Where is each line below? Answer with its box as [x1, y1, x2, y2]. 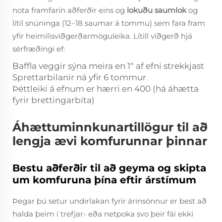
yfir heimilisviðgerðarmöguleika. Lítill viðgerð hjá [12, 31, 192, 41]
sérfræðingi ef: [12, 44, 65, 54]
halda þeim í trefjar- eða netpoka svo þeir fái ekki [12, 209, 193, 219]
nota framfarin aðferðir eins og [12, 5, 127, 15]
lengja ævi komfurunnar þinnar [12, 134, 207, 148]
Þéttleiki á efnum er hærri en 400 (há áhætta [12, 84, 199, 94]
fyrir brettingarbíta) [12, 95, 95, 105]
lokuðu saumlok [127, 5, 188, 15]
